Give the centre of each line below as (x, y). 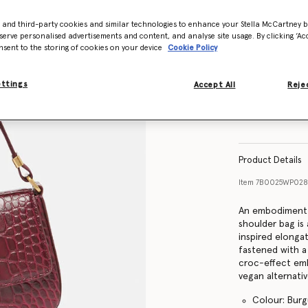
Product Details (271, 160)
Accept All (214, 85)
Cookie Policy (192, 48)
